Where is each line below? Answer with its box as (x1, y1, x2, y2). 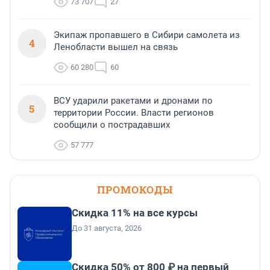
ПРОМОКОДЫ (97, 183, 173, 197)
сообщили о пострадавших (54, 119, 170, 131)
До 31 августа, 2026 (72, 224, 142, 233)
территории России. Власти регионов (54, 107, 214, 119)
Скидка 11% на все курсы (72, 207, 198, 219)
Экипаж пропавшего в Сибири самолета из (54, 30, 240, 41)
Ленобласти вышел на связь (54, 42, 178, 53)
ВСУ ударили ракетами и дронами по (54, 95, 213, 107)
